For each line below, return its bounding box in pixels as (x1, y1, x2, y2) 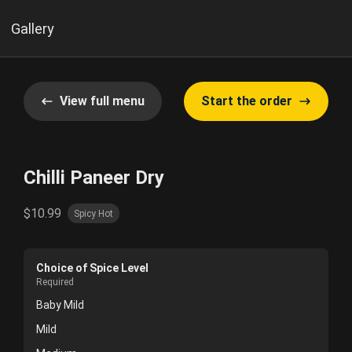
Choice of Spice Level (36, 262, 148, 274)
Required (36, 277, 74, 288)
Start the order (201, 93, 292, 108)
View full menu (60, 93, 145, 108)
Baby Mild (36, 299, 84, 311)
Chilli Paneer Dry (24, 167, 164, 189)
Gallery (11, 20, 55, 37)
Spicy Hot (74, 207, 113, 219)
